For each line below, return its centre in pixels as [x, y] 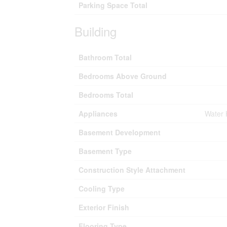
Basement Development [120, 132]
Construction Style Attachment [132, 170]
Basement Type [105, 151]
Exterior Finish [104, 207]
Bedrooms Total [106, 95]
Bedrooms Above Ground [123, 76]
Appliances [98, 113]
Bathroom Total [105, 57]
